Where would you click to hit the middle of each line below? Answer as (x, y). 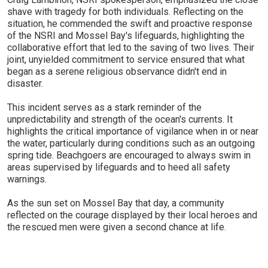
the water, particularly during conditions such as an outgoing (131, 143)
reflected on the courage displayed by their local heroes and (132, 215)
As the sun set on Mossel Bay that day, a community (116, 203)
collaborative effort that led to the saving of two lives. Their (131, 47)
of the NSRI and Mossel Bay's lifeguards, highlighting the (126, 35)
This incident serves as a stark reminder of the (104, 107)
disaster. (25, 83)
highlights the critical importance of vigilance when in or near (133, 131)
